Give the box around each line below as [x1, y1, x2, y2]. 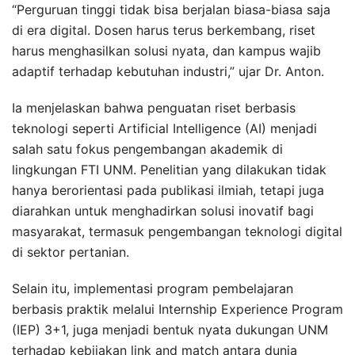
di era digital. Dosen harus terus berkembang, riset [12, 21, 315, 38]
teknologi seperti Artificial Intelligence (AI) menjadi [12, 120, 317, 136]
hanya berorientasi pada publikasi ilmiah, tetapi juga [12, 181, 324, 198]
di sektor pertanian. [12, 243, 129, 260]
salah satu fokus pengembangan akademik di [12, 140, 283, 157]
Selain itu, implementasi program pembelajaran [12, 280, 293, 296]
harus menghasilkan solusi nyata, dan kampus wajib [12, 42, 321, 59]
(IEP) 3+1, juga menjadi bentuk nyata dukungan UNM [12, 321, 328, 338]
